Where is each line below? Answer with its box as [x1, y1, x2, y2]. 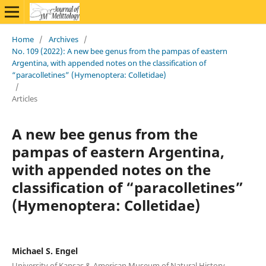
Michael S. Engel [11, 245, 78, 256]
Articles [11, 93, 37, 104]
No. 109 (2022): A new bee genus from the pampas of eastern [11, 45, 227, 56]
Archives [48, 33, 78, 45]
